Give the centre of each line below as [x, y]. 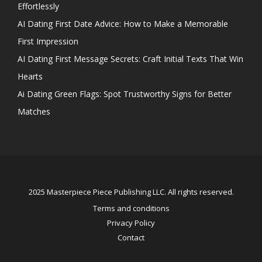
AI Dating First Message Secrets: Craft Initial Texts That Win [130, 59]
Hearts [30, 77]
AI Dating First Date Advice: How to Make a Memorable [123, 24]
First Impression [48, 42]
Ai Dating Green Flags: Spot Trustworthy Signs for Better [125, 94]
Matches [34, 112]
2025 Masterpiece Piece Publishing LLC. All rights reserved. [131, 192]
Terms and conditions [131, 208]
